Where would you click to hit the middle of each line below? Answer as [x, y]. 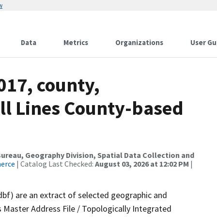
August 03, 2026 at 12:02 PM [142, 164]
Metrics [76, 42]
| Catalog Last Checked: [55, 164]
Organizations [139, 42]
